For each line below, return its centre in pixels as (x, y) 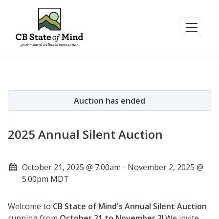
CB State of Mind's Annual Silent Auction (130, 206)
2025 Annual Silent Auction (85, 134)
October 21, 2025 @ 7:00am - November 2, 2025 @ (112, 167)
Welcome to (30, 206)
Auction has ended (109, 101)
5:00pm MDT (45, 179)
